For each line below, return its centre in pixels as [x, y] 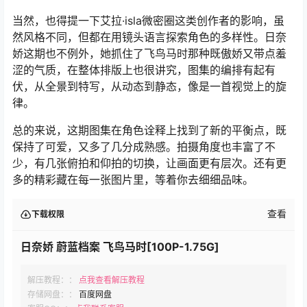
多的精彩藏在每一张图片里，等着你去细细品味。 [133, 179]
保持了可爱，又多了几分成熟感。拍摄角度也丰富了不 [144, 146]
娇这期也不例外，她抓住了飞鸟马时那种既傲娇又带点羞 [149, 53]
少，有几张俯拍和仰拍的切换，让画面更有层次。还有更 [149, 163]
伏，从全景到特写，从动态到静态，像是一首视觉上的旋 [149, 86]
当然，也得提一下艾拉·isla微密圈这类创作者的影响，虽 [148, 20]
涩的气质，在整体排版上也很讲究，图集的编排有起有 [144, 70]
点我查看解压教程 [112, 280]
